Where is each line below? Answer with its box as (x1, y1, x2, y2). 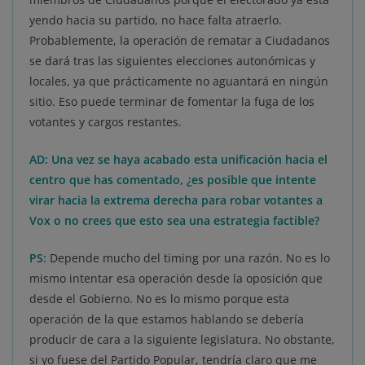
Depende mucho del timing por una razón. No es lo (46, 250, 330, 266)
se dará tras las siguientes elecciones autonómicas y (29, 53, 315, 69)
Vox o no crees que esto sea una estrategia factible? (29, 213, 319, 229)
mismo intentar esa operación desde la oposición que (29, 270, 323, 287)
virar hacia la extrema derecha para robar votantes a (29, 192, 323, 209)
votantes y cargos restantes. (29, 114, 182, 130)
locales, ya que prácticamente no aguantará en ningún (29, 73, 328, 90)
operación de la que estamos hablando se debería (29, 311, 304, 328)
